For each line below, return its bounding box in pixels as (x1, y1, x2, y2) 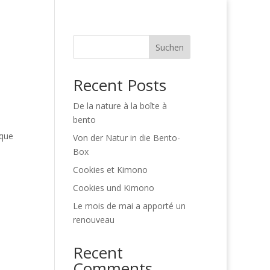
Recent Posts (72, 74, 166, 96)
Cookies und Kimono (72, 182, 154, 193)
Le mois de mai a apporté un (72, 200, 186, 212)
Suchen (155, 41, 184, 53)
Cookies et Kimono (72, 164, 148, 175)
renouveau (72, 214, 115, 225)
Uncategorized (86, 18, 148, 30)
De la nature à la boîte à (72, 100, 167, 111)
